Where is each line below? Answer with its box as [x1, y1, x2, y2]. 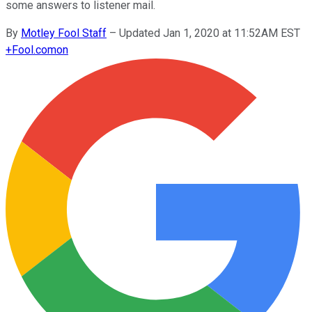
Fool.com [12, 42, 56, 56]
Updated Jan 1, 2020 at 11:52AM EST [119, 26, 300, 40]
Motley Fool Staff [21, 26, 107, 40]
